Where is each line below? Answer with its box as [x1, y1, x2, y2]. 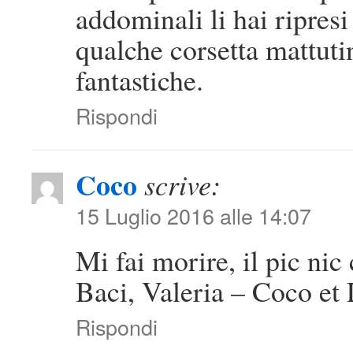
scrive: [144, 165, 221, 204]
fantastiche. [76, 61, 203, 99]
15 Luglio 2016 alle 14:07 [76, 200, 311, 232]
